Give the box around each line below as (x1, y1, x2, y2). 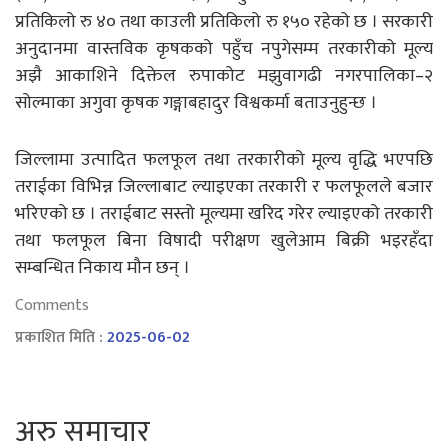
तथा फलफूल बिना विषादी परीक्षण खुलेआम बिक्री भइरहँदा (15, 225, 433, 256)
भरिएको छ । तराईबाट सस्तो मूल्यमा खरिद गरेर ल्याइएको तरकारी (15, 198, 433, 229)
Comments (15, 291, 89, 319)
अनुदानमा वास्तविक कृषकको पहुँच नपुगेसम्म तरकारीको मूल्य (15, 33, 433, 64)
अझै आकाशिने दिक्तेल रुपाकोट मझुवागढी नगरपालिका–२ (15, 60, 433, 91)
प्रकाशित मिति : (15, 323, 107, 351)
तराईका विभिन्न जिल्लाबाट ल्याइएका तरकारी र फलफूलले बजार (15, 171, 433, 202)
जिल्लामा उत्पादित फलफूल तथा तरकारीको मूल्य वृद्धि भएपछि (15, 144, 433, 175)
